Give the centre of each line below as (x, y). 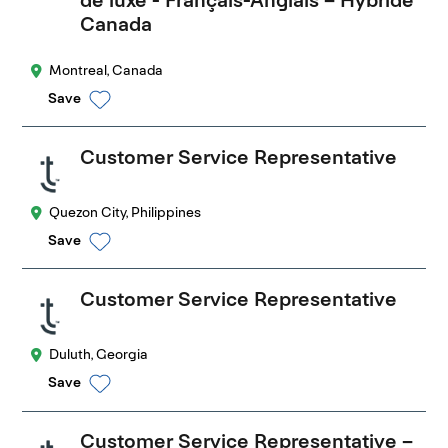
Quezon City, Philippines (125, 211)
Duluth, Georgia (99, 353)
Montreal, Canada (106, 69)
